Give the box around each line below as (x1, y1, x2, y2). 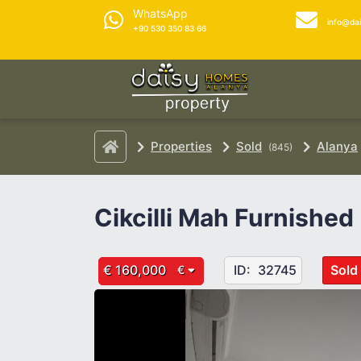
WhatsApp (133, 6, 188, 20)
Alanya (317, 139, 358, 154)
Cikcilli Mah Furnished (94, 203, 354, 232)
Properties (151, 139, 212, 154)
